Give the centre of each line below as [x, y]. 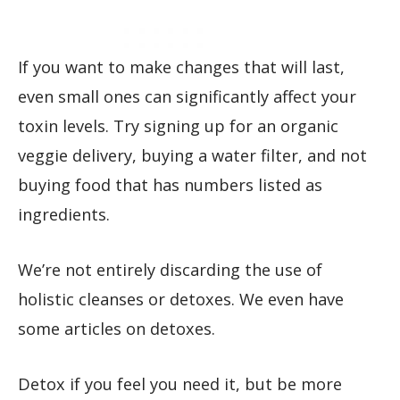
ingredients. [64, 214]
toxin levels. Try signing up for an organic [178, 125]
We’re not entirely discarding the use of [170, 269]
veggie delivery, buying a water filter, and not [192, 155]
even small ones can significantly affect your [187, 96]
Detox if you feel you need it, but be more [180, 384]
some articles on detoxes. [117, 328]
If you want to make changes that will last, [181, 67]
